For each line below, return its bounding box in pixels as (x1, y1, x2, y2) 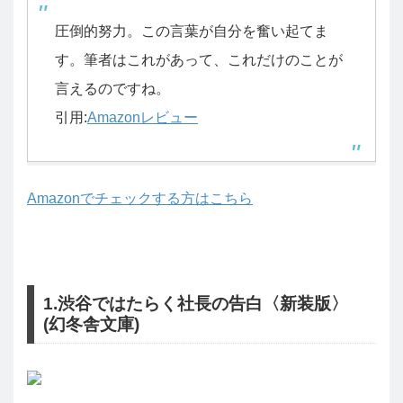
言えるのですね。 (55, 80, 170, 96)
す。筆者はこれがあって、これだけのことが (55, 51, 343, 67)
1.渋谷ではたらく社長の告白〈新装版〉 (42, 294, 348, 314)
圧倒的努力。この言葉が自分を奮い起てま (55, 22, 328, 39)
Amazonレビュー (87, 109, 198, 125)
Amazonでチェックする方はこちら (27, 190, 253, 206)
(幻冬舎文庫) (42, 315, 139, 335)
